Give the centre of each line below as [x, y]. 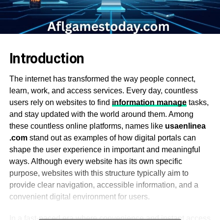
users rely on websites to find [60, 102]
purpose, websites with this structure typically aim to [99, 173]
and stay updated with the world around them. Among [101, 114]
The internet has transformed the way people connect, [102, 79]
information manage [149, 102]
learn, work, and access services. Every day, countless [103, 90]
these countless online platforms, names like [87, 126]
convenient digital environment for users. [79, 196]
